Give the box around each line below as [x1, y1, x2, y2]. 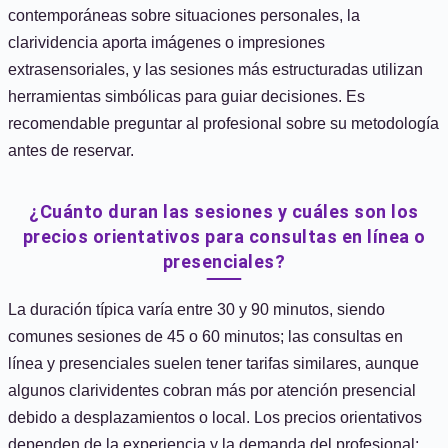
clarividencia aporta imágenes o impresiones [8, 34, 325, 51]
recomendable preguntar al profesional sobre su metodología [8, 115, 439, 132]
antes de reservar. [8, 142, 134, 159]
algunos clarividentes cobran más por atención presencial [8, 382, 416, 399]
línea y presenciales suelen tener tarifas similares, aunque [8, 355, 419, 372]
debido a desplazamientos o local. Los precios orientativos [8, 409, 422, 426]
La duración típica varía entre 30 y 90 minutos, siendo [8, 301, 385, 318]
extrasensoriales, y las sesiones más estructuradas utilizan [8, 61, 423, 78]
